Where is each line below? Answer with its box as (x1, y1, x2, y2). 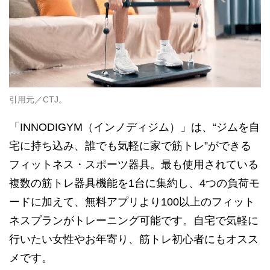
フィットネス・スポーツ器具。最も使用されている (9, 158, 259, 171)
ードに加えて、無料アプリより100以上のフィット (9, 195, 255, 208)
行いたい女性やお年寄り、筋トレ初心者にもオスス (9, 233, 259, 245)
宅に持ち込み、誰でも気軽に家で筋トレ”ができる (9, 139, 251, 152)
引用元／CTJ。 (9, 94, 67, 104)
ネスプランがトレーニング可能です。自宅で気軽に (9, 214, 259, 227)
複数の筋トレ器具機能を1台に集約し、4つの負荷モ (9, 177, 260, 189)
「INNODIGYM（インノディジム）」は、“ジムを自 (9, 121, 260, 133)
